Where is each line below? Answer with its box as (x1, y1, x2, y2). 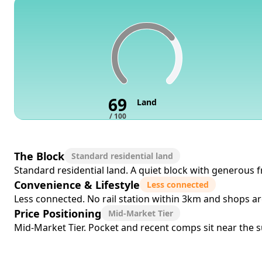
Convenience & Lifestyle (14, 177, 140, 192)
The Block (14, 149, 64, 163)
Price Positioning (14, 206, 101, 220)
